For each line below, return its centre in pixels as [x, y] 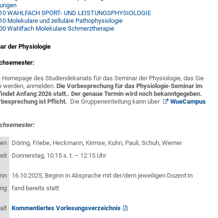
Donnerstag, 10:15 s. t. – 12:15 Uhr [59, 155]
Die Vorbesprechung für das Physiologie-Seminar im [130, 86]
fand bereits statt [36, 188]
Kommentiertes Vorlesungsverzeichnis [66, 208]
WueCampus [188, 101]
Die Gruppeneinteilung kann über [114, 101]
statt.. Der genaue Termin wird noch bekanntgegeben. [127, 94]
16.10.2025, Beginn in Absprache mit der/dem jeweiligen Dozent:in [102, 175]
